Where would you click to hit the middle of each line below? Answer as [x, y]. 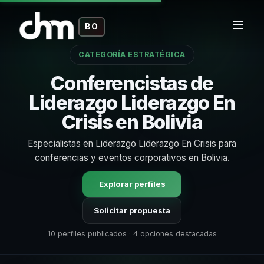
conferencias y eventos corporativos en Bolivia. [132, 157]
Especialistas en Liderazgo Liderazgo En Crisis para [132, 143]
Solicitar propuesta [132, 210]
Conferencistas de [132, 83]
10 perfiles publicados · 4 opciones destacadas [132, 234]
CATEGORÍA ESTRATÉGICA [132, 55]
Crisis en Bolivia [132, 122]
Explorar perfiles [132, 184]
